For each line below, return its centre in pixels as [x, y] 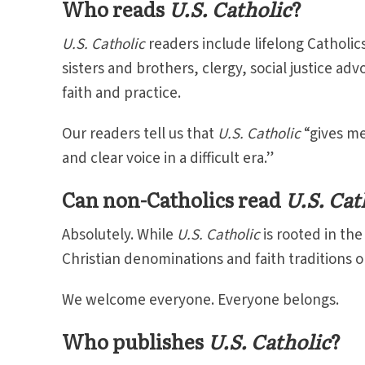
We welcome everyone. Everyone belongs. [200, 300]
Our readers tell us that [139, 134]
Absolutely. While [119, 235]
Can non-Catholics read [173, 199]
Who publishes [134, 341]
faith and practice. [121, 93]
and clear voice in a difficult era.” [169, 158]
